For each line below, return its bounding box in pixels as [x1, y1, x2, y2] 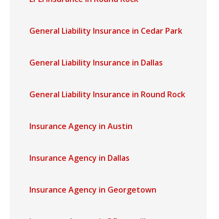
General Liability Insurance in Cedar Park [29, 25, 182, 36]
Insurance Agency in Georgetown [29, 184, 156, 195]
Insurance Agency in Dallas [29, 153, 130, 163]
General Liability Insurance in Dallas [29, 57, 163, 68]
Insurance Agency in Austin [29, 121, 132, 131]
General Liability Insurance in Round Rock [29, 89, 185, 100]
